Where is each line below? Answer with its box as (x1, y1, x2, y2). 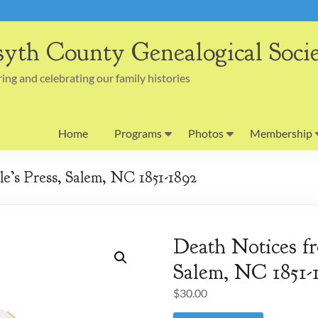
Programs (114, 126, 162, 140)
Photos (188, 126, 224, 140)
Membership (250, 126, 312, 140)
